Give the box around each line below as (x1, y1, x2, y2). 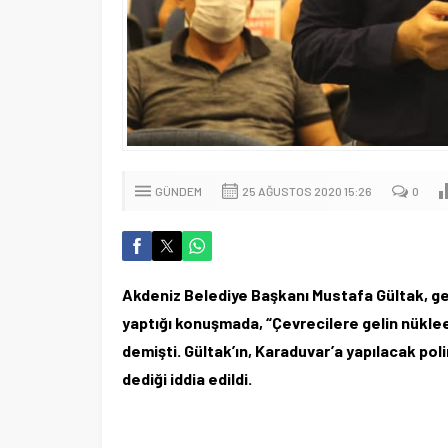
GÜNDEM (155, 184, 202, 198)
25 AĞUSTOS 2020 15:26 (242, 184, 372, 198)
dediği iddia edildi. (122, 369, 252, 388)
